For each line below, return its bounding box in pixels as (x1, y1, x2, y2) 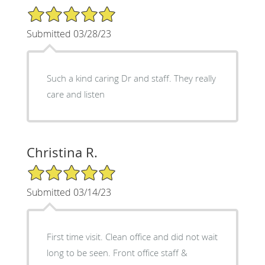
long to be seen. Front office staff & (46, 247, 188, 259)
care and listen (46, 88, 105, 101)
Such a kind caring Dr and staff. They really (46, 72, 216, 85)
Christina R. (26, 144, 98, 161)
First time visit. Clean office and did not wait (46, 231, 218, 243)
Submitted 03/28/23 (26, 27, 111, 41)
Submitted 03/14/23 (26, 186, 111, 199)
